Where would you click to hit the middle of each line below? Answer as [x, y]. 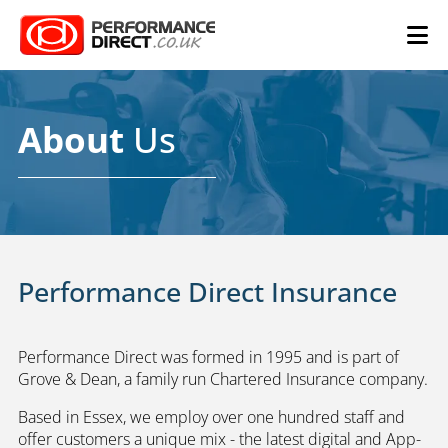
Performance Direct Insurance [207, 291]
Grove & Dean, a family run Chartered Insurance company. [223, 379]
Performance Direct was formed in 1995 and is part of [208, 357]
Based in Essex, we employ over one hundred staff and [211, 417]
